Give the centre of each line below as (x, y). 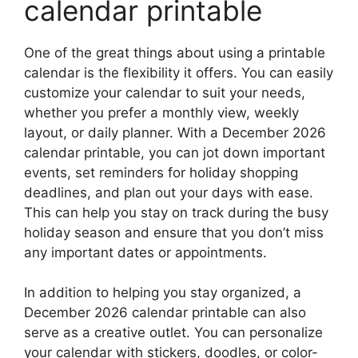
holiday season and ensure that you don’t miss (174, 232)
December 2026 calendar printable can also (165, 312)
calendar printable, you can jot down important (175, 152)
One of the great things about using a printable (175, 52)
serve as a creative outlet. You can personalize (173, 332)
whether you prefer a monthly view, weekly (161, 112)
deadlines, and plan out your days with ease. (169, 192)
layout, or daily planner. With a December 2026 (175, 132)
